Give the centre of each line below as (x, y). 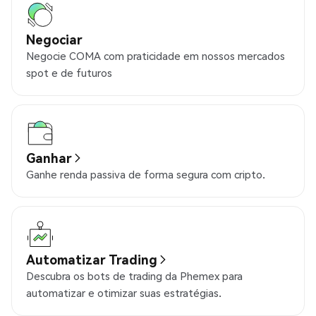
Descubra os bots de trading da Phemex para (134, 276)
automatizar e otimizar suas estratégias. (124, 293)
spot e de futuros (69, 73)
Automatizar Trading (92, 260)
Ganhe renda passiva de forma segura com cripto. (146, 175)
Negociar (54, 39)
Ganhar (49, 158)
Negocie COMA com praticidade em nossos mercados (156, 56)
